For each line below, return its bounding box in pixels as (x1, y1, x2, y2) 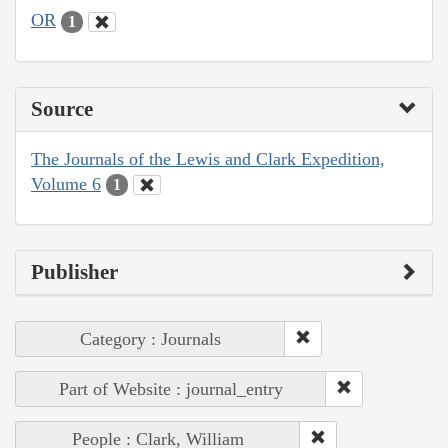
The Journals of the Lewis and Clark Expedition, (31, 148, 385, 169)
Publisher (31, 260, 118, 285)
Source (31, 96, 93, 121)
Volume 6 (31, 173, 101, 194)
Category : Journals (80, 329, 221, 350)
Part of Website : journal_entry (59, 379, 283, 400)
